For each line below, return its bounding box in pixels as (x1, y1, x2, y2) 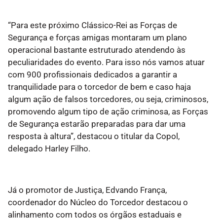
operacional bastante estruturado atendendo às (8, 45, 185, 55)
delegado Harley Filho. (8, 144, 90, 154)
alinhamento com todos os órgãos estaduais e (8, 210, 182, 220)
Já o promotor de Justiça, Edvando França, (8, 185, 167, 195)
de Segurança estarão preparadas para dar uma (8, 119, 185, 129)
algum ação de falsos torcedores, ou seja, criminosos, (8, 94, 208, 105)
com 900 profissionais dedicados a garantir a (8, 70, 177, 80)
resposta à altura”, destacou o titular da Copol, (8, 131, 180, 142)
